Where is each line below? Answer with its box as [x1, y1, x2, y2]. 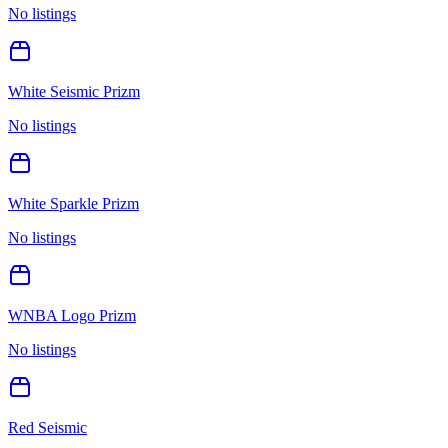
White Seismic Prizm [8, 82, 140, 100]
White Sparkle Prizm [8, 194, 139, 212]
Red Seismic [8, 418, 87, 436]
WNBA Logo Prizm [8, 306, 136, 324]
